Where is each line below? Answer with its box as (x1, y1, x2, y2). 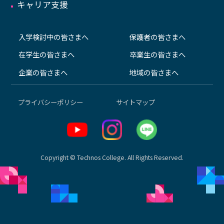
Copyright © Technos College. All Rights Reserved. (40, 152, 183, 162)
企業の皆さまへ (18, 66, 67, 77)
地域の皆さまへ (129, 66, 178, 77)
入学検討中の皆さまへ (18, 31, 88, 42)
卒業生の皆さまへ (129, 49, 185, 60)
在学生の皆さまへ (18, 49, 74, 60)
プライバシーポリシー (17, 96, 83, 107)
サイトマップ (115, 96, 155, 107)
